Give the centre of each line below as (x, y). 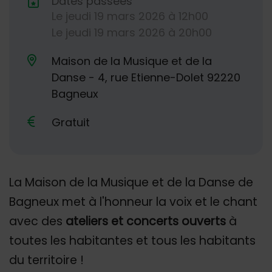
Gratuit (71, 122)
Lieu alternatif (63, 84)
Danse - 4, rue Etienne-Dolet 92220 (146, 77)
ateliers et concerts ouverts (146, 221)
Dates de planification (86, 24)
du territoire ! (46, 260)
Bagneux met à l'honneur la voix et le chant (133, 202)
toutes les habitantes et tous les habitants (132, 240)
